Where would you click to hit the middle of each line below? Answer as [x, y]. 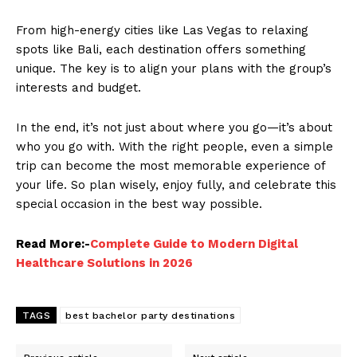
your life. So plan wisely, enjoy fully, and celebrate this [176, 185]
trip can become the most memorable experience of [171, 166]
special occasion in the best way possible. [139, 204]
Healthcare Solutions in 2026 [104, 263]
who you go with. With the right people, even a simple [175, 147]
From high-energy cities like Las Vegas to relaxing [162, 31]
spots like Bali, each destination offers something [161, 50]
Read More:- [53, 244]
